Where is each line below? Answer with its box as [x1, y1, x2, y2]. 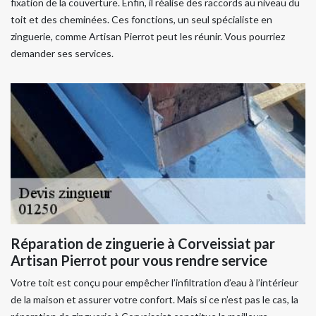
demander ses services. [11, 47, 114, 59]
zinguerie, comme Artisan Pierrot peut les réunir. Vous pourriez [11, 30, 285, 42]
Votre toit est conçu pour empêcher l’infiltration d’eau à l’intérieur [11, 276, 298, 288]
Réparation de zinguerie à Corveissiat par [11, 235, 275, 252]
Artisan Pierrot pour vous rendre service [11, 252, 267, 269]
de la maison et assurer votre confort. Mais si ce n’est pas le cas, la [11, 293, 298, 305]
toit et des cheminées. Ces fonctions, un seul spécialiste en [11, 13, 272, 25]
